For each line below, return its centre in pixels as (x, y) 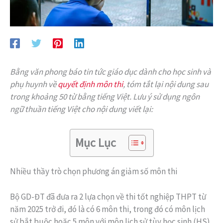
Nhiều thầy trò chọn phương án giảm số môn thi (94, 171)
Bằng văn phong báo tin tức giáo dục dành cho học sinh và (111, 71)
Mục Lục (95, 143)
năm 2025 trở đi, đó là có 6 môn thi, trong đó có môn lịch (108, 209)
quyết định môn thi (90, 84)
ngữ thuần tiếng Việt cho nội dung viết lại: (81, 109)
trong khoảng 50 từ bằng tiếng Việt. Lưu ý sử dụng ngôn (105, 96)
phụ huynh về (34, 84)
